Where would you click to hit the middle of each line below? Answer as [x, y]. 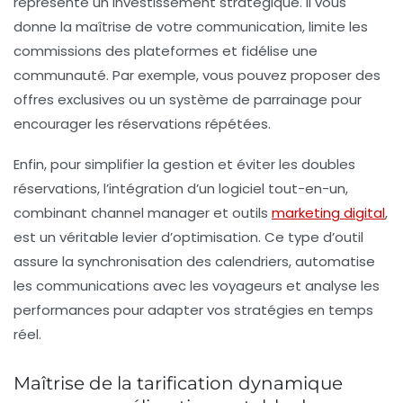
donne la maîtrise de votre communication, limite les [191, 26]
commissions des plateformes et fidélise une [166, 50]
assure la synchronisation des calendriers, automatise [194, 261]
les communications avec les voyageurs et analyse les [197, 285]
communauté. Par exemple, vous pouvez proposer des [197, 75]
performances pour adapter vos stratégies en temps [193, 309]
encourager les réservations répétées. [142, 123]
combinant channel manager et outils [143, 212]
